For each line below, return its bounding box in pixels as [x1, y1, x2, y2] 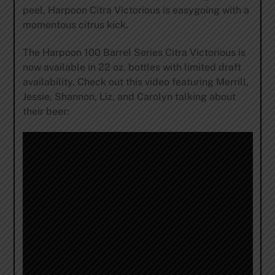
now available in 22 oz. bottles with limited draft [22, 61, 241, 74]
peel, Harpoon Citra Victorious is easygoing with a [22, 4, 249, 17]
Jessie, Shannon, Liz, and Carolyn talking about [22, 91, 236, 103]
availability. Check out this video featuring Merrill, [22, 76, 249, 88]
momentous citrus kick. [22, 19, 128, 31]
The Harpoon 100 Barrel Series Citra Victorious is [22, 47, 246, 59]
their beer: [22, 106, 69, 118]
